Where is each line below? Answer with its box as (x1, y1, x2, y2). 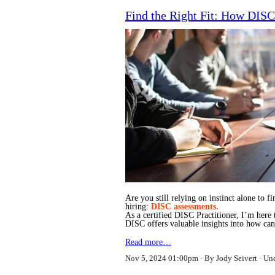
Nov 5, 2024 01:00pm (125, 254, 198, 263)
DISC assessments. (151, 202, 219, 211)
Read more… (125, 238, 171, 247)
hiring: (125, 202, 151, 211)
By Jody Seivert (204, 254, 257, 263)
